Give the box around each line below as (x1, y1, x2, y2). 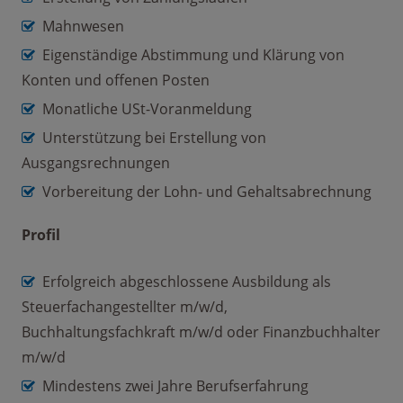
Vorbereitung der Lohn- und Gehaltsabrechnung (42, 182, 372, 202)
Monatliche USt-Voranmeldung (42, 99, 252, 120)
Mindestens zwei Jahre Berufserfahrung (42, 376, 309, 397)
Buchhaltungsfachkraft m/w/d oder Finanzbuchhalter (22, 322, 381, 343)
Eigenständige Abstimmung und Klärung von (42, 45, 345, 66)
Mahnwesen (42, 16, 124, 37)
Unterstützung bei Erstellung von (42, 128, 266, 148)
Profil (22, 225, 60, 246)
